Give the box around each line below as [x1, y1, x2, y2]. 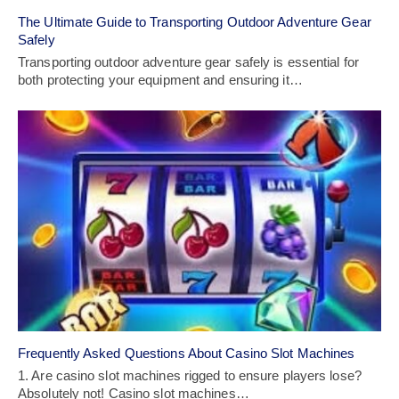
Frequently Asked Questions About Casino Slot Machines [18, 346, 355, 362]
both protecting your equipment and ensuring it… [18, 71, 303, 87]
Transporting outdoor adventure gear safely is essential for [18, 53, 359, 69]
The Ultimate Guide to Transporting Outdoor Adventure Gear [18, 13, 371, 29]
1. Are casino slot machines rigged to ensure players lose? [18, 368, 362, 384]
